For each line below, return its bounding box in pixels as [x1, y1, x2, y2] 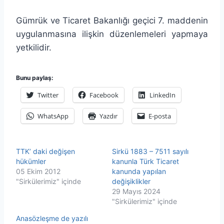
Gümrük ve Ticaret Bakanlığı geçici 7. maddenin [16, 15, 208, 25]
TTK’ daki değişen [16, 146, 75, 155]
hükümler [16, 156, 46, 165]
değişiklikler [112, 176, 150, 185]
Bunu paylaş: [16, 73, 53, 81]
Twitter [37, 90, 58, 99]
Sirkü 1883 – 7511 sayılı [112, 146, 188, 155]
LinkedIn [149, 90, 175, 99]
